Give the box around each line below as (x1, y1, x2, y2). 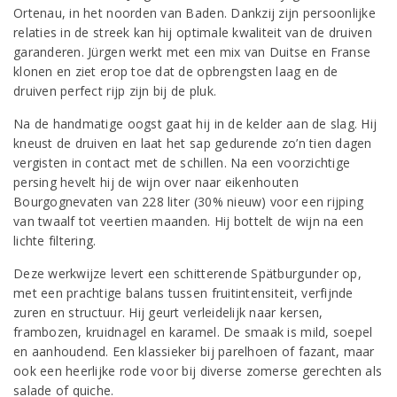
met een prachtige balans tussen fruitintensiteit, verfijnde (13, 284, 354, 301)
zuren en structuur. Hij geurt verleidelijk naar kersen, (13, 304, 323, 321)
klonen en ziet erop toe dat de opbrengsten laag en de (13, 63, 339, 80)
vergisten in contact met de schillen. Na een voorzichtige (13, 154, 351, 171)
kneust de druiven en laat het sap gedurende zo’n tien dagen (13, 135, 372, 152)
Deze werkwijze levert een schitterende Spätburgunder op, (13, 265, 362, 282)
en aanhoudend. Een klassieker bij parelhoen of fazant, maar (13, 343, 375, 360)
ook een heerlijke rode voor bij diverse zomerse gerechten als (13, 362, 383, 379)
